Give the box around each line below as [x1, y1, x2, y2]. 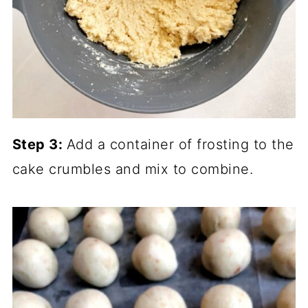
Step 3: [12, 136, 67, 153]
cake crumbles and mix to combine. [12, 161, 254, 178]
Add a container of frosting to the [66, 136, 294, 153]
